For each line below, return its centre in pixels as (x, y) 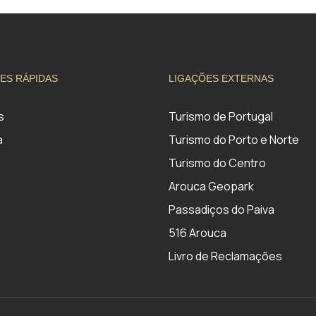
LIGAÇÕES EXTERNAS (221, 78)
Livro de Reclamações (225, 256)
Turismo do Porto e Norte (234, 140)
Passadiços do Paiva (221, 209)
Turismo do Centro (217, 163)
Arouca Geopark (211, 186)
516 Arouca (197, 233)
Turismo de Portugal (221, 116)
